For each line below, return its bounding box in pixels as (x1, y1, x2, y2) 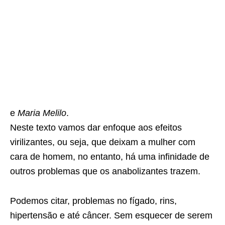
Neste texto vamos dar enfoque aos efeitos (10, 122, 182, 133)
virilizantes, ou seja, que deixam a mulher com (10, 137, 195, 147)
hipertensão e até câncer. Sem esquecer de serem (10, 210, 212, 220)
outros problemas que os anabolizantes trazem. (10, 166, 200, 176)
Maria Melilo (18, 107, 66, 118)
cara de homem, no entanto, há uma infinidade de (10, 151, 209, 162)
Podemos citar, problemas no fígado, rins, (10, 195, 177, 206)
